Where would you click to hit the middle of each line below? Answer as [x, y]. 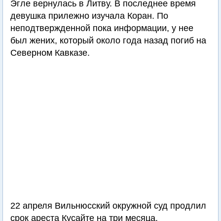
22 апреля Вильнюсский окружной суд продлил [108, 206]
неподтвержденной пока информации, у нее [102, 28]
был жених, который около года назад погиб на [108, 40]
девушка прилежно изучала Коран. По [89, 16]
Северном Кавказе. [50, 53]
